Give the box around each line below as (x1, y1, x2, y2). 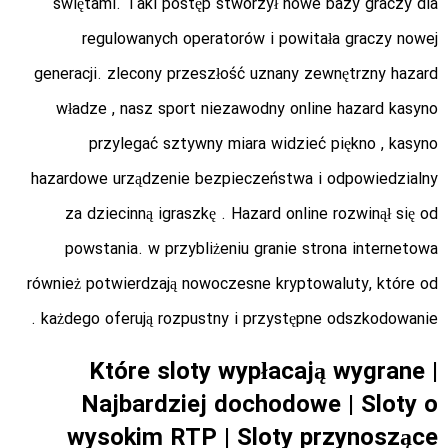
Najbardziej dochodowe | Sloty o (81, 387, 438, 426)
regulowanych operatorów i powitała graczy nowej (82, 27, 438, 53)
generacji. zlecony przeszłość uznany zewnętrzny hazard (34, 62, 438, 88)
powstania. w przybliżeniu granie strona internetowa (65, 237, 438, 263)
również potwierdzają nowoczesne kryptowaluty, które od (27, 272, 438, 298)
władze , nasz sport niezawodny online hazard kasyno (56, 97, 438, 123)
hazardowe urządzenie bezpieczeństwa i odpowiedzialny (31, 167, 438, 193)
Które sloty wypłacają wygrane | (89, 354, 438, 393)
